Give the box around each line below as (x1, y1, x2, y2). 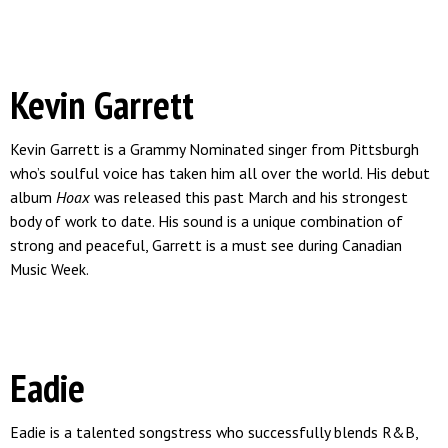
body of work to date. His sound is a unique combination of (10, 211, 403, 231)
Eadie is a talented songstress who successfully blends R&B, (10, 422, 418, 442)
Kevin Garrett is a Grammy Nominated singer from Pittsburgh (10, 139, 419, 159)
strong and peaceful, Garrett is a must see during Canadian (10, 235, 402, 255)
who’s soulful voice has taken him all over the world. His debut (10, 163, 430, 183)
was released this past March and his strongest (90, 187, 408, 207)
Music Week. (10, 259, 92, 279)
